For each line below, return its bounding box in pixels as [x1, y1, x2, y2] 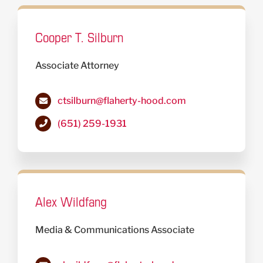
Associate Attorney [35, 60, 119, 72]
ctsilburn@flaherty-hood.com [58, 95, 187, 107]
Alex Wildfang [35, 193, 107, 211]
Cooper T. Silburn [35, 28, 123, 46]
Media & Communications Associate [35, 224, 194, 236]
